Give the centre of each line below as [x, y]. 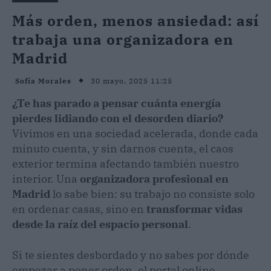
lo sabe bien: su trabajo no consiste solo [152, 194]
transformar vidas [194, 209]
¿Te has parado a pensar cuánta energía [116, 103]
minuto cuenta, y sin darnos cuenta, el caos [123, 148]
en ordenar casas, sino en [79, 209]
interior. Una [46, 178]
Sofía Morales [43, 81]
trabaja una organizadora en [123, 39]
